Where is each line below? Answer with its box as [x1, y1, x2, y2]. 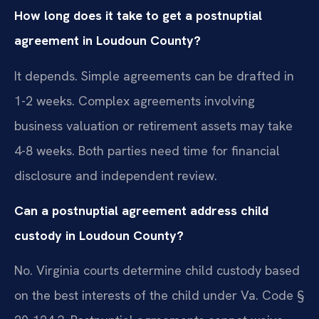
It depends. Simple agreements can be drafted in [14, 67, 294, 84]
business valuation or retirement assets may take [14, 117, 293, 134]
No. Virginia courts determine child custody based [14, 262, 300, 279]
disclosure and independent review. [14, 167, 217, 184]
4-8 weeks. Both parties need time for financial [14, 142, 280, 159]
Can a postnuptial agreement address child [14, 202, 268, 219]
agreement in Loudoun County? [14, 32, 201, 49]
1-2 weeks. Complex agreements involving [14, 92, 255, 109]
